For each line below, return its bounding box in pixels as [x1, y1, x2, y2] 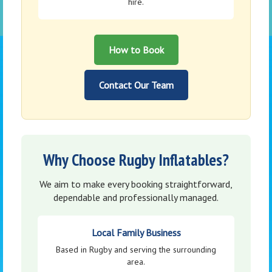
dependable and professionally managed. [53, 191, 219, 204]
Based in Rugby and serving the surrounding [56, 244, 216, 256]
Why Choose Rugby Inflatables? [43, 149, 229, 171]
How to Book [108, 44, 164, 56]
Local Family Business [91, 226, 181, 239]
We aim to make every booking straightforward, [39, 178, 233, 191]
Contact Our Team [98, 79, 174, 92]
